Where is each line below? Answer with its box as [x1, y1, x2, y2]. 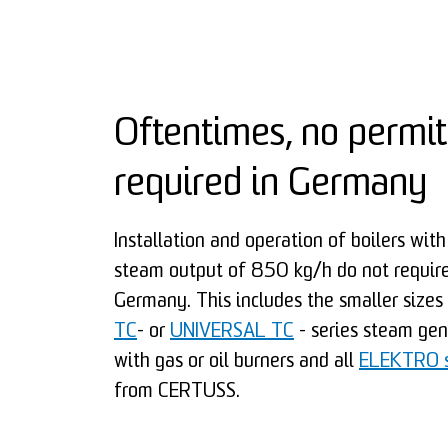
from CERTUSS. [114, 382, 240, 402]
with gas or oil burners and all [114, 352, 359, 372]
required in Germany [114, 166, 427, 205]
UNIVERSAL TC [170, 322, 294, 342]
